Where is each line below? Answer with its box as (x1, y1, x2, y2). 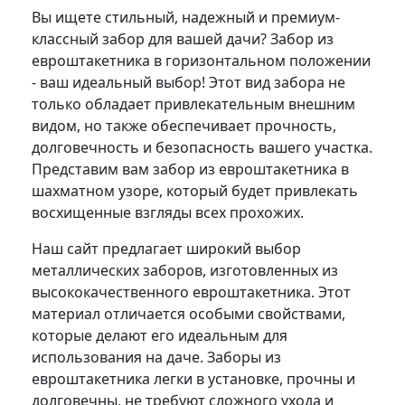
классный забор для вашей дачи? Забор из (32, 28, 334, 49)
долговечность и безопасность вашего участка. (32, 137, 372, 157)
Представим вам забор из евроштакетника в (32, 158, 349, 179)
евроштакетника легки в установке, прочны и (32, 368, 355, 389)
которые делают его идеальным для (32, 325, 287, 345)
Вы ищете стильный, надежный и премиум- (32, 6, 340, 27)
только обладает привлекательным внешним (32, 93, 355, 114)
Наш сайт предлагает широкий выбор (32, 238, 301, 259)
